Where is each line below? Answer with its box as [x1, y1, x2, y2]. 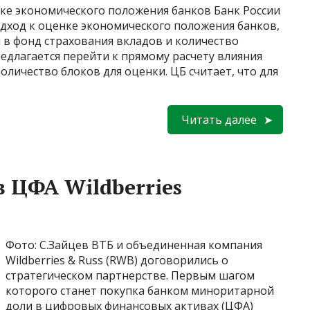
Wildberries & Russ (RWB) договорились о [6, 252, 228, 268]
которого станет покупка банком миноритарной [6, 282, 274, 298]
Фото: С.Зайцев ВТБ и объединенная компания [6, 237, 262, 253]
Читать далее [181, 111, 257, 127]
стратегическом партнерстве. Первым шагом [6, 267, 255, 283]
